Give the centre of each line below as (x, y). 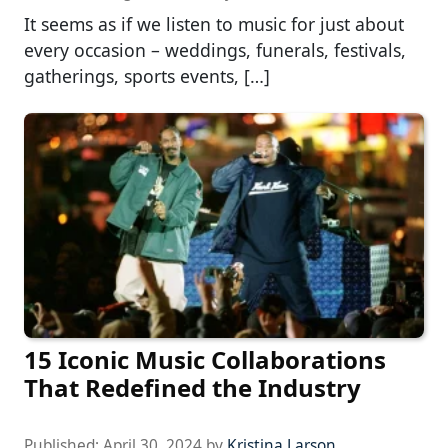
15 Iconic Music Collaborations (205, 360)
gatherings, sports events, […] (147, 76)
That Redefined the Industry (192, 388)
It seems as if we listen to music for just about (214, 24)
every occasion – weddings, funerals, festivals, (215, 50)
